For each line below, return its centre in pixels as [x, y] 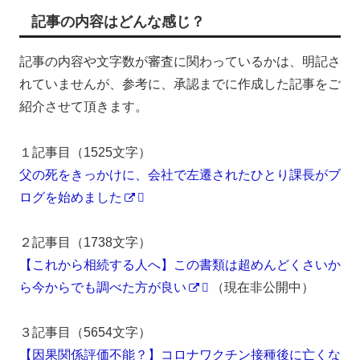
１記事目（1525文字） [85, 152]
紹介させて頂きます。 [84, 107]
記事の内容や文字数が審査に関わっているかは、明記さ [180, 62]
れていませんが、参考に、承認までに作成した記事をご [180, 84]
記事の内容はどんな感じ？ [118, 22]
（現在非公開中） [263, 287]
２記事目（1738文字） [85, 242]
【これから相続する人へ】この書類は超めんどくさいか [180, 264]
